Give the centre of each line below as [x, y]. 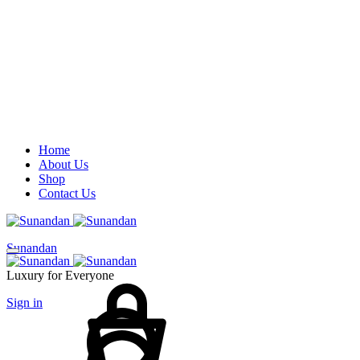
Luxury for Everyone [60, 275]
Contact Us [67, 193]
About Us [63, 164]
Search [23, 316]
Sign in [25, 303]
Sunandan [32, 248]
